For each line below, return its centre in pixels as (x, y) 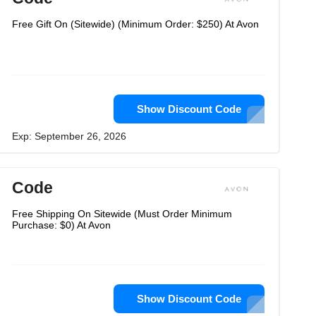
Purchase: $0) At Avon (61, 225)
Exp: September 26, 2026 (69, 136)
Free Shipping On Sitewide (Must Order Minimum (122, 214)
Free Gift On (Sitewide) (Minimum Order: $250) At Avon (135, 24)
